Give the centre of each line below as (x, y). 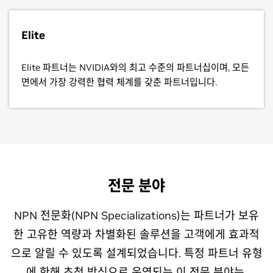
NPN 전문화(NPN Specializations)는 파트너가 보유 (136, 216)
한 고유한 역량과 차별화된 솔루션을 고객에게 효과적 (136, 235)
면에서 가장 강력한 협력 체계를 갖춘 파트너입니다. (119, 82)
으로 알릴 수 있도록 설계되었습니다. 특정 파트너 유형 (136, 253)
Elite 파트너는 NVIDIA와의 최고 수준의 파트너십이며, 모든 (135, 68)
